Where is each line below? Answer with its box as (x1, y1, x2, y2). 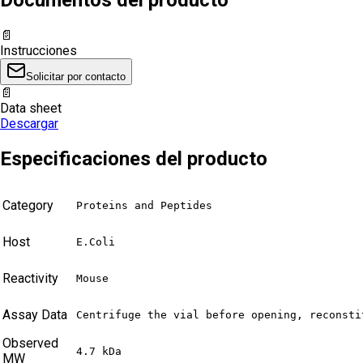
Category (2, 197, 53, 213)
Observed (2, 335, 58, 351)
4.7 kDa (76, 344, 122, 357)
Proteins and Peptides (76, 199, 212, 211)
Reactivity (2, 270, 58, 286)
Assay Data (2, 306, 67, 322)
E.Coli (76, 235, 115, 248)
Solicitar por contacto (26, 70, 126, 83)
